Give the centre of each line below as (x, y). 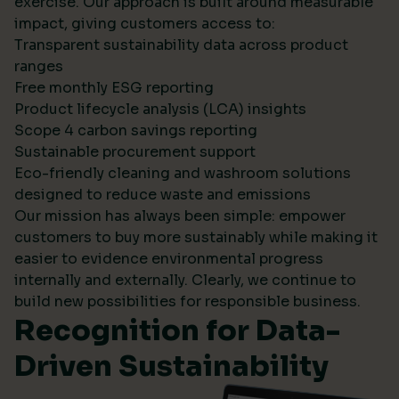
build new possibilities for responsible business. (187, 302)
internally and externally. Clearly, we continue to (185, 281)
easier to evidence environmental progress (169, 259)
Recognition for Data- (177, 331)
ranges (39, 67)
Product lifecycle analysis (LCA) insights (160, 110)
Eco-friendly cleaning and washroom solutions (183, 174)
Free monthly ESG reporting (114, 88)
